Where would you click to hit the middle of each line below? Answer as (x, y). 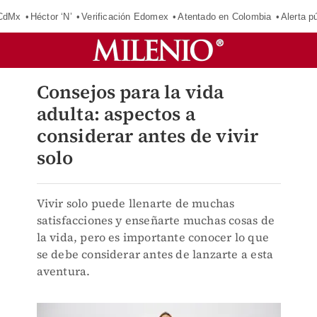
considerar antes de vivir (148, 136)
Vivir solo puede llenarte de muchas (136, 203)
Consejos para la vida (130, 92)
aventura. (63, 271)
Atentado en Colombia (225, 16)
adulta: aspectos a (116, 114)
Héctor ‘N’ (51, 16)
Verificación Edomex (125, 16)
